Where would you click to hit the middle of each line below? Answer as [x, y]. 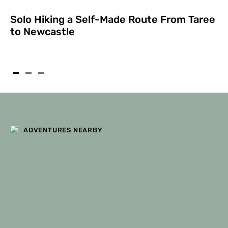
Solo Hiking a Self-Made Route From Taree [113, 19]
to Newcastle [42, 31]
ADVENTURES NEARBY [63, 130]
